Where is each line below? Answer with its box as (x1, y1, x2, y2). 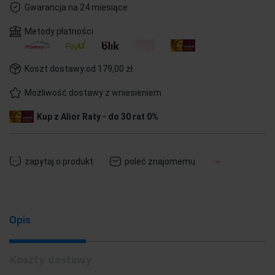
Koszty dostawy (9, 252, 92, 266)
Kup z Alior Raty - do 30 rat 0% (37, 112, 158, 122)
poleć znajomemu (125, 157, 195, 166)
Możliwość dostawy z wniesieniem (25, 88, 161, 98)
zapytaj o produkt (25, 157, 93, 166)
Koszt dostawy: (25, 64, 86, 74)
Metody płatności (25, 26, 93, 36)
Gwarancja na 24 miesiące (25, 2, 128, 12)
